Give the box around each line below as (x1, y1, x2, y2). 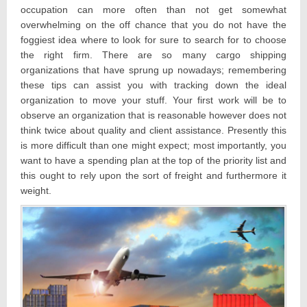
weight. (21, 184, 51, 196)
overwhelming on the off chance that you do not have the (21, 19, 286, 30)
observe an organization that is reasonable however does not (21, 109, 286, 121)
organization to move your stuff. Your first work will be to (21, 94, 286, 106)
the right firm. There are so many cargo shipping (21, 49, 286, 60)
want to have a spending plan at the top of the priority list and (21, 154, 286, 166)
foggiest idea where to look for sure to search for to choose (21, 34, 286, 45)
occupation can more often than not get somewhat (21, 3, 286, 15)
